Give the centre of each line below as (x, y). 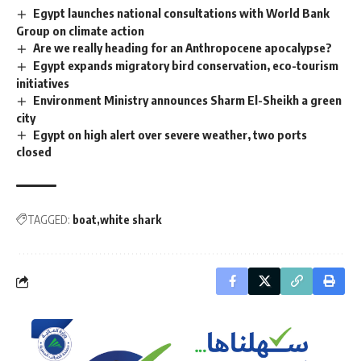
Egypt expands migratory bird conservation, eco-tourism (186, 65)
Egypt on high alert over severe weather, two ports (170, 134)
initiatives (43, 83)
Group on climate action (80, 30)
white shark (131, 220)
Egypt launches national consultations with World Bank (182, 13)
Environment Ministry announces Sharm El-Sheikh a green (188, 100)
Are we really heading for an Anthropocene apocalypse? (183, 47)
